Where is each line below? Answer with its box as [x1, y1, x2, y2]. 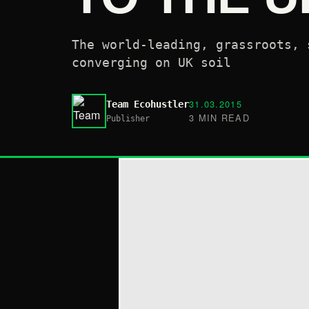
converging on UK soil [72, 56, 231, 70]
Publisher [106, 114, 150, 123]
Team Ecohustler [106, 99, 189, 110]
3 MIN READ [189, 111, 250, 124]
